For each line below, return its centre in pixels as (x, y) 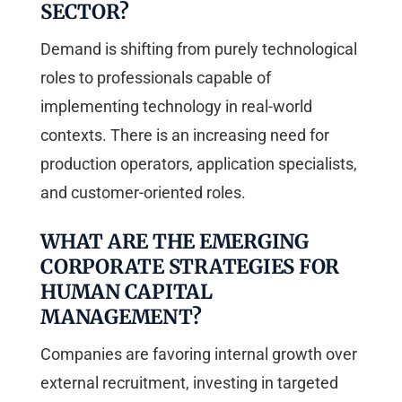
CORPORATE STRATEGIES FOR (190, 266)
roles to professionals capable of (156, 77)
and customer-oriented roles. (143, 192)
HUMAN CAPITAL (127, 291)
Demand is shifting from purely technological (199, 48)
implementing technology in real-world (176, 106)
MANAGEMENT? (121, 316)
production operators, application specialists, (199, 163)
